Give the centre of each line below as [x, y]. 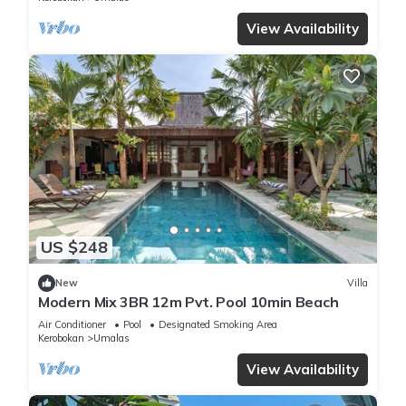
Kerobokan [61, 338]
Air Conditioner [72, 324]
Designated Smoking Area [218, 324]
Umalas [111, 338]
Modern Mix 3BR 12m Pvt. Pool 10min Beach [188, 301]
